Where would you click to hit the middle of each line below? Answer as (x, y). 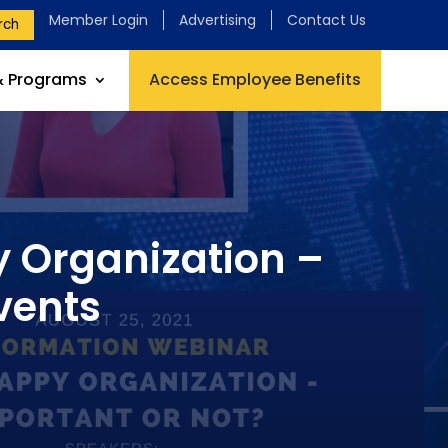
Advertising (217, 20)
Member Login (98, 20)
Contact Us (326, 20)
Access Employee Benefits (254, 79)
